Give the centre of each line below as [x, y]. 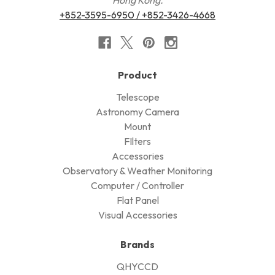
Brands [137, 245]
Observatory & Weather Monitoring [137, 171]
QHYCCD [137, 267]
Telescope [137, 97]
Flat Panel [137, 200]
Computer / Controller [137, 186]
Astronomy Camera [137, 112]
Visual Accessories [137, 215]
